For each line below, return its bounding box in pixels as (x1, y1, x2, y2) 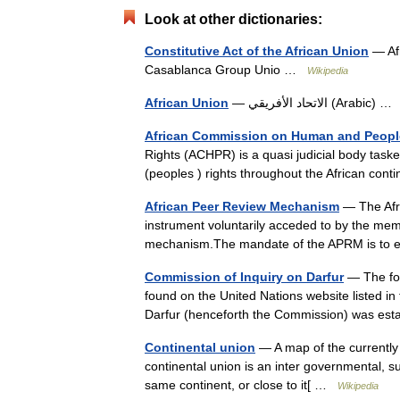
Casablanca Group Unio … (145, 62, 307, 77)
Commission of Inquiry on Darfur (145, 270, 344, 284)
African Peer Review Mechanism (145, 199, 339, 213)
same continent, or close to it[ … (145, 378, 337, 392)
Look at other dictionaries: (145, 12, 322, 27)
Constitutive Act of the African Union (145, 44, 369, 58)
